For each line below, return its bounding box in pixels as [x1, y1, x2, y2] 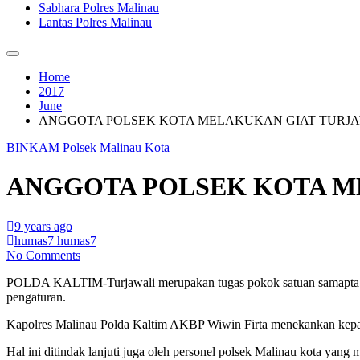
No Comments [6, 247, 80, 262]
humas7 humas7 [14, 233, 96, 247]
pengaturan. [6, 289, 66, 304]
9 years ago [14, 219, 72, 233]
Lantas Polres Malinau [39, 15, 152, 29]
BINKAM [6, 141, 59, 154]
